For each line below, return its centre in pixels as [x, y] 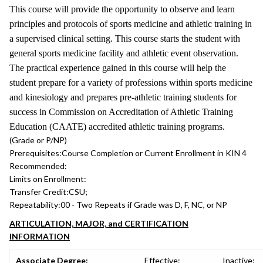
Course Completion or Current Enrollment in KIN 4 [154, 153]
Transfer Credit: [39, 192]
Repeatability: [35, 205]
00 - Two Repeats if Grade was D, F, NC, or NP [144, 205]
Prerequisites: [36, 153]
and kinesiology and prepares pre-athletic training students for [123, 97]
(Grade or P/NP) [38, 140]
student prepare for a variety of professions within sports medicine [131, 82]
